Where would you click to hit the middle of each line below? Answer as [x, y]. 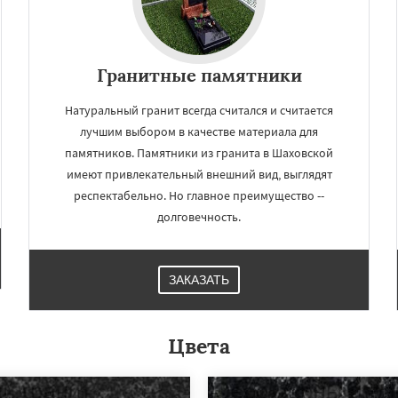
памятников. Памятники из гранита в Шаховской [199, 153]
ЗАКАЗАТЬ [199, 280]
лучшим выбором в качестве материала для [199, 131]
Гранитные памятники [199, 75]
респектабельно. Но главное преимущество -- [199, 195]
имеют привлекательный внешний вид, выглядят [199, 174]
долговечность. [199, 217]
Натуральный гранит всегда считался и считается [199, 110]
